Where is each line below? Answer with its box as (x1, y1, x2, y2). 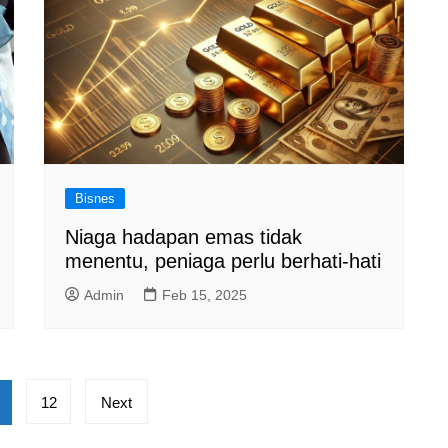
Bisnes (75, 190, 115, 206)
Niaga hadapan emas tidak (65, 225, 302, 248)
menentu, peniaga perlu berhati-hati (65, 249, 381, 272)
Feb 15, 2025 (162, 286, 247, 303)
